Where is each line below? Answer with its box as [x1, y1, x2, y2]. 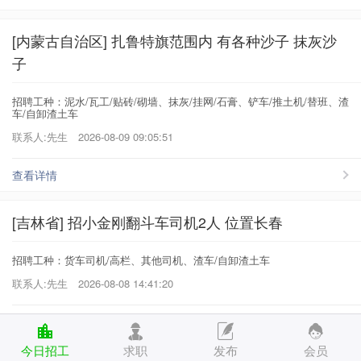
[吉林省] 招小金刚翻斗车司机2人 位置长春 [12, 211, 283, 232]
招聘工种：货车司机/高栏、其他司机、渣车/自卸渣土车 [12, 251, 270, 268]
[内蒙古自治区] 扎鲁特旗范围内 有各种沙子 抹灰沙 [12, 30, 337, 51]
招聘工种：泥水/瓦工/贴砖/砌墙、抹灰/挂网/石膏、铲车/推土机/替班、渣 [12, 93, 349, 109]
